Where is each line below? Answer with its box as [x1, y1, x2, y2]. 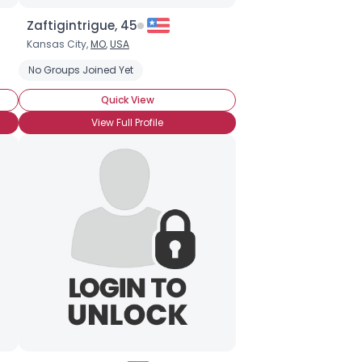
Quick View [100, 93, 154, 107]
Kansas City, [27, 37, 90, 51]
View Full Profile [91, 116, 163, 129]
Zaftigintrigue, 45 [27, 17, 137, 34]
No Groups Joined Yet [28, 63, 133, 77]
